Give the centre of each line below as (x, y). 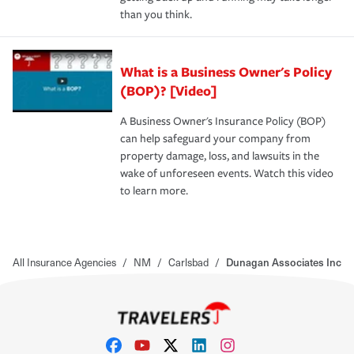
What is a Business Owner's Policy (226, 71)
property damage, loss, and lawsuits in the (220, 156)
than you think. (156, 14)
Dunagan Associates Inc (284, 262)
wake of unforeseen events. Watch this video (227, 173)
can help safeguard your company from (215, 138)
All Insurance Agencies (64, 262)
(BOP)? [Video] (168, 90)
